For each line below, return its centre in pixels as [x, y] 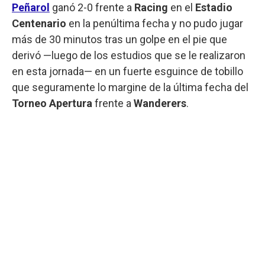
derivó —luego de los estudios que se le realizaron [129, 55]
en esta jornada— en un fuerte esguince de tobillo [127, 71]
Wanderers [160, 103]
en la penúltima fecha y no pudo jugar [155, 23]
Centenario [39, 23]
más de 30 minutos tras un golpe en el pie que [119, 39]
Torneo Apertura [52, 103]
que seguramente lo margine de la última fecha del [130, 87]
